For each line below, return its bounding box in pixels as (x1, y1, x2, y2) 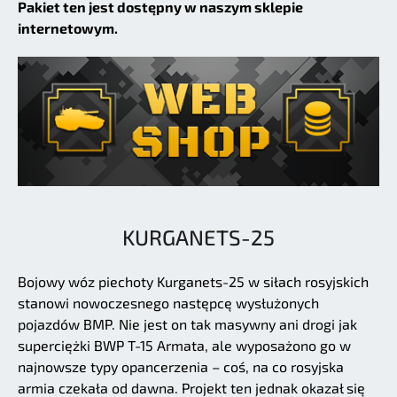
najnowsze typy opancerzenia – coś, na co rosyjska (18, 358, 344, 376)
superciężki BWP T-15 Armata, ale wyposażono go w (18, 337, 351, 354)
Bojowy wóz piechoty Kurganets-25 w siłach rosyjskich (18, 273, 369, 291)
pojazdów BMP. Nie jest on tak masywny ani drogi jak (18, 315, 357, 333)
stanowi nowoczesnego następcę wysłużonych (18, 294, 319, 312)
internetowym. (18, 19, 118, 36)
